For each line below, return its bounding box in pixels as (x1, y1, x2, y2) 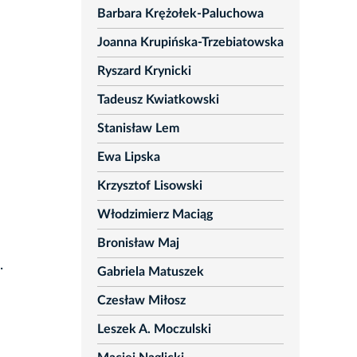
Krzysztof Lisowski (96, 179, 202, 193)
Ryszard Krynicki (96, 65, 191, 78)
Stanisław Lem (96, 122, 179, 135)
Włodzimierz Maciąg (96, 208, 213, 222)
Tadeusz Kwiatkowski (96, 93, 219, 107)
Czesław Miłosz (96, 294, 186, 308)
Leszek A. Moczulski (96, 323, 211, 336)
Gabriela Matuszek (96, 265, 204, 279)
